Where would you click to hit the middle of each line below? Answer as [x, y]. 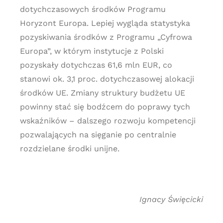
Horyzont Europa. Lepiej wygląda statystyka [105, 23]
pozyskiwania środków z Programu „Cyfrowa [106, 37]
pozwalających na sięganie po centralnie [98, 135]
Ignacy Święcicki [171, 199]
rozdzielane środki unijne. [69, 149]
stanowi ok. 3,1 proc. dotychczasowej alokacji [107, 79]
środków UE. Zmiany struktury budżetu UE [102, 93]
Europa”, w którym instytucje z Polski [92, 51]
